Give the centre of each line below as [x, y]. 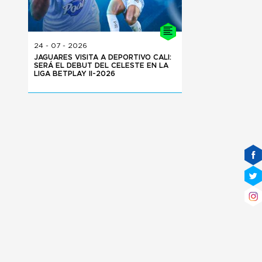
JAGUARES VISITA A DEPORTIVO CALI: [102, 58]
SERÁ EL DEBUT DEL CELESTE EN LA [101, 66]
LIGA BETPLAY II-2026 [74, 74]
